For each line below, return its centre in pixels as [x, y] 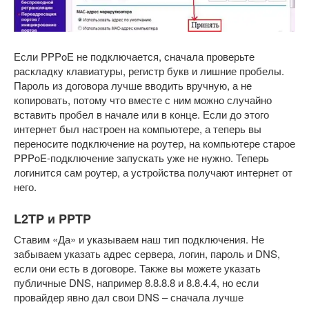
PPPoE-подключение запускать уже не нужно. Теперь [141, 157]
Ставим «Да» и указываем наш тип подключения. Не [139, 239]
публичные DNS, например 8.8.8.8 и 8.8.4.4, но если [136, 282]
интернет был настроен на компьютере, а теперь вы [138, 128]
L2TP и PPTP [52, 218]
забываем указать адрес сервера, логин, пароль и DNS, [147, 253]
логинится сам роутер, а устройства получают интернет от [153, 172]
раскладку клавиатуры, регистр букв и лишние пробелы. [149, 70]
